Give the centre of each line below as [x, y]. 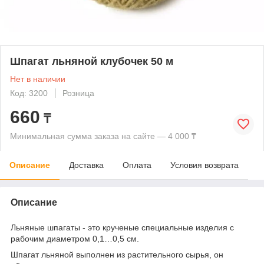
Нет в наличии [38, 79]
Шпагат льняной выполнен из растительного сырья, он [117, 254]
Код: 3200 [29, 93]
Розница [78, 93]
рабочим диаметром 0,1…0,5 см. [75, 238]
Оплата [137, 165]
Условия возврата [204, 165]
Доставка [86, 165]
